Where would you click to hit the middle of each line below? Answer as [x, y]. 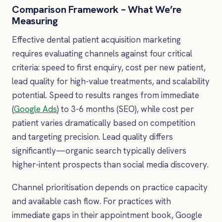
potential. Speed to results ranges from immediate [106, 95]
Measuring [35, 21]
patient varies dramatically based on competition [104, 123]
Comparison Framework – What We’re [97, 10]
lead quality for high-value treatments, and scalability [111, 82]
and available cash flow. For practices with [91, 201]
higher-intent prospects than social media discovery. [110, 165]
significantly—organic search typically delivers [99, 151]
